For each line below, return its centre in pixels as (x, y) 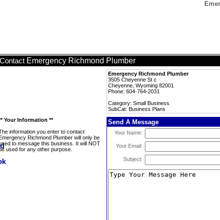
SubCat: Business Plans (137, 109)
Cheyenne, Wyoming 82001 (141, 85)
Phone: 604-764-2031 (134, 91)
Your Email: (129, 146)
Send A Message (133, 122)
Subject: (133, 159)
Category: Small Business (139, 103)
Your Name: (128, 133)
